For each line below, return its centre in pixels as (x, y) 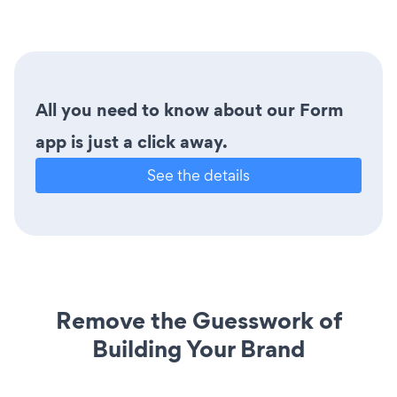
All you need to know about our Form (189, 109)
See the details (198, 175)
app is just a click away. (132, 141)
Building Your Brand (198, 348)
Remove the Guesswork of (198, 320)
